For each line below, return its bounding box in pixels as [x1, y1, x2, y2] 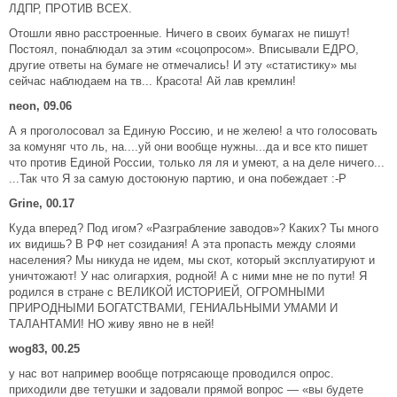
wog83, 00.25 [9, 342, 80, 355]
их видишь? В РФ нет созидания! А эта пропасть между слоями [9, 237, 355, 251]
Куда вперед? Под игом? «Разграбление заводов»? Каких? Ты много [9, 222, 378, 235]
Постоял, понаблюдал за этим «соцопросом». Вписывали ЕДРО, [9, 43, 359, 56]
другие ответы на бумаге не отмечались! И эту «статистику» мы [9, 58, 356, 72]
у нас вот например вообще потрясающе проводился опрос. [9, 367, 334, 380]
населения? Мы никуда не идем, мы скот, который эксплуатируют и [9, 253, 375, 267]
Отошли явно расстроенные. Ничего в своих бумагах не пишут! [9, 27, 350, 40]
